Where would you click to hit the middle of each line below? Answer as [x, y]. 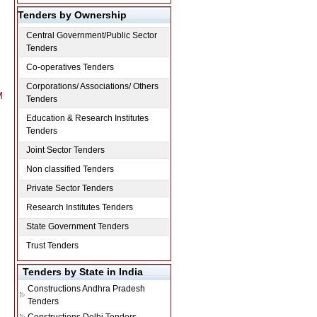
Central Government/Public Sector [92, 35]
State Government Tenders [77, 226]
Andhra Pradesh [114, 289]
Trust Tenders [52, 246]
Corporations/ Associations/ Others [92, 86]
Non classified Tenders [70, 169]
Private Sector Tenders [70, 188]
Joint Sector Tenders [65, 150]
